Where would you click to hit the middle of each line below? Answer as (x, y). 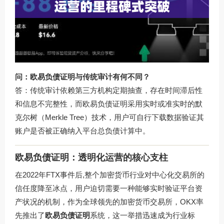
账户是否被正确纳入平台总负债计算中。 (82, 131)
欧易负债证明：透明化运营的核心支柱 (91, 157)
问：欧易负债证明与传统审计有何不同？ (82, 77)
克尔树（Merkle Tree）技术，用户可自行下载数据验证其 (109, 117)
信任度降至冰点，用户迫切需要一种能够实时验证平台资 (109, 188)
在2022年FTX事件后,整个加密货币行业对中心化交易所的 (110, 174)
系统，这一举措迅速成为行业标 (142, 215)
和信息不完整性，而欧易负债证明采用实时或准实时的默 (109, 104)
